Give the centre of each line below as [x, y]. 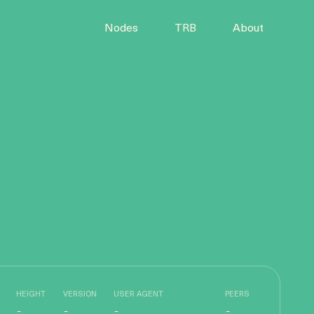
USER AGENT [138, 295]
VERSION [80, 295]
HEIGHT [31, 295]
